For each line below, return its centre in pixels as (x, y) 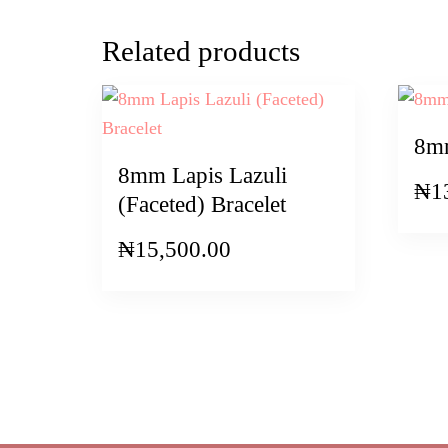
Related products (201, 51)
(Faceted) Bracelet (202, 204)
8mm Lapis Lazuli (202, 175)
